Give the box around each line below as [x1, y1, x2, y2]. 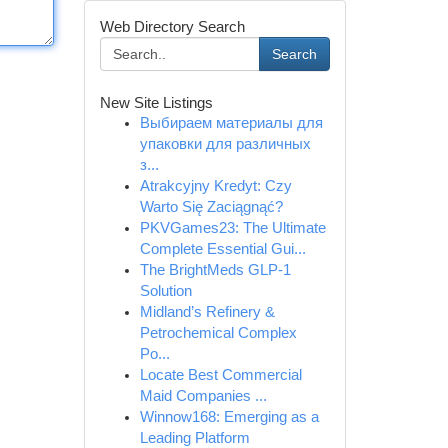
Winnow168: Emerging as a [139, 409, 319, 425]
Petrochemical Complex [139, 325, 297, 341]
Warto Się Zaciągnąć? [139, 199, 283, 215]
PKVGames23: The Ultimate [139, 220, 326, 236]
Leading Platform [139, 430, 250, 446]
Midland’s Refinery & [139, 304, 275, 320]
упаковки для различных [139, 136, 311, 152]
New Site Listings [99, 94, 213, 111]
